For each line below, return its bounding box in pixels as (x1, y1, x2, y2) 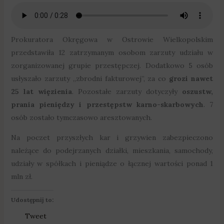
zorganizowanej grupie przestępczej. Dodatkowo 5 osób (10, 60, 213, 70)
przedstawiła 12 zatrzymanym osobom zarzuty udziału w (10, 47, 213, 57)
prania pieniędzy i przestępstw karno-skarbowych (10, 99, 204, 109)
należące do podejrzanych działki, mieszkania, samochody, (10, 145, 213, 155)
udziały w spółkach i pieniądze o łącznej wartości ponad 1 (10, 158, 213, 168)
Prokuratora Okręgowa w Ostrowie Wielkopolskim (10, 34, 213, 44)
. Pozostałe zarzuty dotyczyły (71, 86, 182, 96)
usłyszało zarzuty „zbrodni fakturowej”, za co (10, 73, 169, 83)
